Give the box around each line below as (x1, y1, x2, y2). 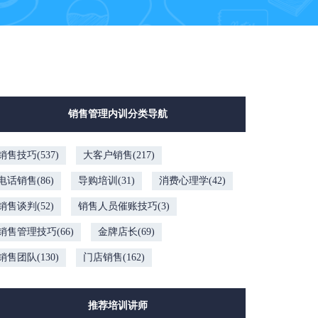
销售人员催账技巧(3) (78, 201, 170, 212)
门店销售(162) (83, 252, 145, 263)
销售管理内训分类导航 (68, 109, 168, 119)
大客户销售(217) (83, 150, 155, 160)
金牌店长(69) (98, 226, 155, 237)
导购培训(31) (78, 175, 135, 186)
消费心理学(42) (159, 175, 226, 186)
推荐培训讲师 (88, 300, 148, 311)
